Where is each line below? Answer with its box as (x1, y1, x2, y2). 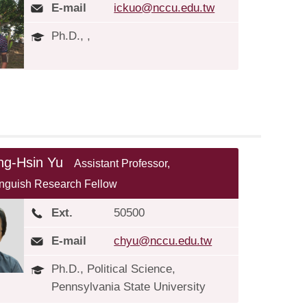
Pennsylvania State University (51, 280, 206, 293)
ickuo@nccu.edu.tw (114, 1, 215, 14)
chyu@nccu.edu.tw (114, 234, 212, 247)
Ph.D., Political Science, (51, 262, 176, 275)
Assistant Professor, (74, 158, 171, 169)
